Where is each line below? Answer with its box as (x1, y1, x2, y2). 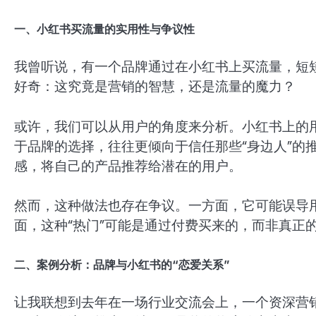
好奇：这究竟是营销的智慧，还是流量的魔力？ (14, 77, 296, 97)
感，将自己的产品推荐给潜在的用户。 (14, 156, 242, 176)
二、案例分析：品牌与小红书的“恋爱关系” (14, 257, 230, 272)
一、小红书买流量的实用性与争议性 (14, 21, 195, 36)
